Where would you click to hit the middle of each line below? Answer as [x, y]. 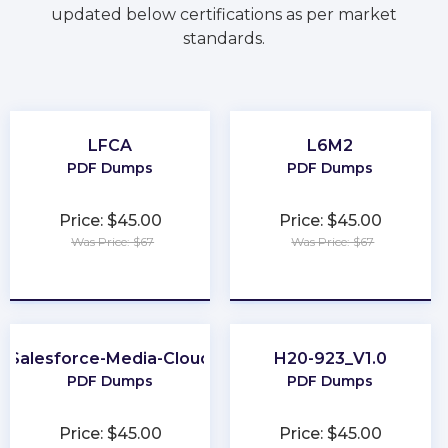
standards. [224, 38]
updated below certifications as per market [224, 14]
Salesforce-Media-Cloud [110, 358]
